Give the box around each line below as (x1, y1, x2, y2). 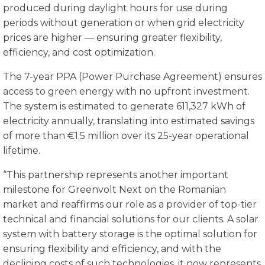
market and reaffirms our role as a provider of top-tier (3, 198, 257, 210)
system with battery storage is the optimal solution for (3, 228, 257, 240)
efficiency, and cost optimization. (3, 46, 155, 58)
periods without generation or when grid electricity (3, 17, 244, 28)
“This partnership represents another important (3, 169, 228, 180)
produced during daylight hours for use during (3, 2, 228, 14)
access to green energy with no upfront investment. (3, 85, 250, 97)
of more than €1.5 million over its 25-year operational (3, 130, 249, 141)
